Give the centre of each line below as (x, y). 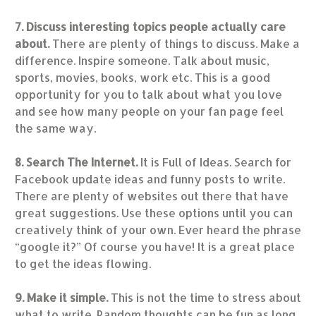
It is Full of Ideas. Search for (215, 162)
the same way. (56, 128)
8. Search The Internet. (77, 162)
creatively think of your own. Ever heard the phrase (158, 230)
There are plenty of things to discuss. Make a (175, 44)
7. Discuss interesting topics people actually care (151, 27)
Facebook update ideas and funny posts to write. (150, 179)
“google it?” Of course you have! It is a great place (155, 247)
